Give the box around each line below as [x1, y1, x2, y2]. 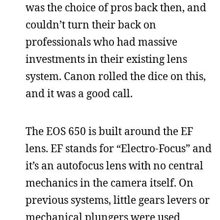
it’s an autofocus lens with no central [26, 158, 203, 172]
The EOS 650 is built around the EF [26, 124, 193, 138]
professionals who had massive [26, 34, 177, 49]
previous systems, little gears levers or [26, 192, 210, 207]
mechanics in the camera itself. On [26, 175, 193, 190]
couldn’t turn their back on [26, 17, 156, 31]
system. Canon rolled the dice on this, [26, 69, 206, 83]
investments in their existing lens [26, 52, 187, 66]
